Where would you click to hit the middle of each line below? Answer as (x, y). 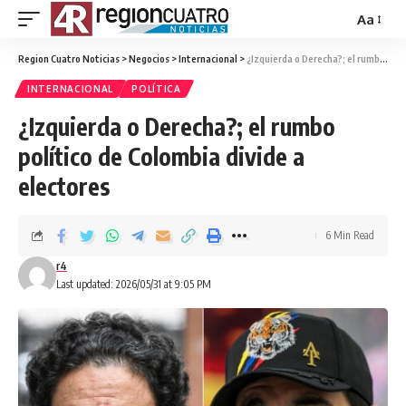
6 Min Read (350, 235)
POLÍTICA (156, 89)
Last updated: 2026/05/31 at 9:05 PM (134, 284)
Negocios (149, 58)
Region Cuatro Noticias (69, 58)
